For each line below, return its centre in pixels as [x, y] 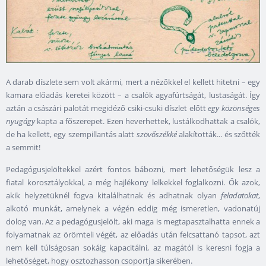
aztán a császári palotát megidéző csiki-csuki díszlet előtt [107, 108]
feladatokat [240, 195]
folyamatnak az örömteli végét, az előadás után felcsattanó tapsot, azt [133, 234]
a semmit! [23, 147]
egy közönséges [234, 108]
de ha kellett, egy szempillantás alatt [71, 134]
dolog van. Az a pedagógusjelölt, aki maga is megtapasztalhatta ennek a [133, 221]
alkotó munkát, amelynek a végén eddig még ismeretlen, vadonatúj [133, 208]
